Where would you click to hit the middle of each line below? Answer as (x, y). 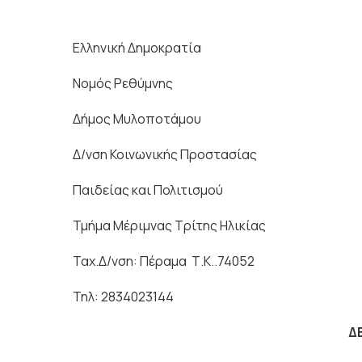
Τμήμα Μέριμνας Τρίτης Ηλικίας (169, 225)
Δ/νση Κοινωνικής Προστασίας (165, 154)
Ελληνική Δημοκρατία (137, 48)
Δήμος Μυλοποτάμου (137, 119)
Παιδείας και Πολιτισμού (148, 190)
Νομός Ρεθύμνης (123, 83)
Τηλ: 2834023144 (123, 297)
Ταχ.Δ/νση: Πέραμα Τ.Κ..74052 (164, 261)
